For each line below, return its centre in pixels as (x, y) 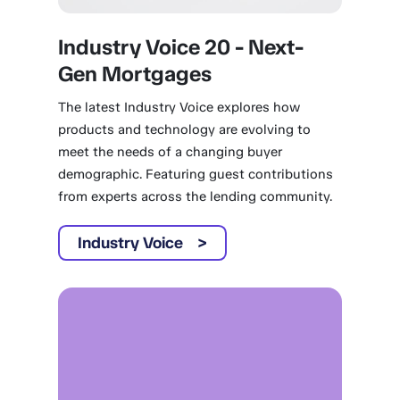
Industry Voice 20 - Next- (181, 47)
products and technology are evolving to (185, 129)
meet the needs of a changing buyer (171, 152)
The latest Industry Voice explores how (179, 107)
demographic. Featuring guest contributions (196, 174)
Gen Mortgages (135, 74)
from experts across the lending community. (196, 196)
